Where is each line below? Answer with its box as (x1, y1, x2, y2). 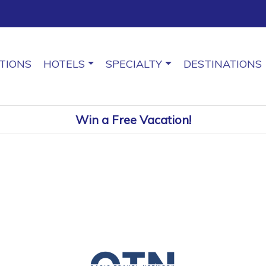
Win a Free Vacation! (75, 112, 191, 127)
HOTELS (43, 57, 85, 71)
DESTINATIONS (183, 57, 262, 71)
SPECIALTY (106, 57, 163, 71)
